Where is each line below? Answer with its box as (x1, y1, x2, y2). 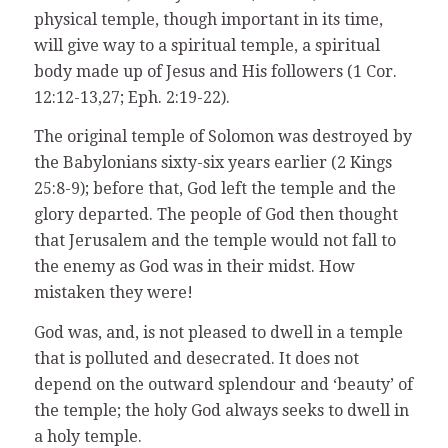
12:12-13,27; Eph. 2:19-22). (33, 87, 230, 107)
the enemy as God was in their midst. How (33, 257, 355, 277)
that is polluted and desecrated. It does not (33, 349, 359, 369)
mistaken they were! (33, 283, 193, 303)
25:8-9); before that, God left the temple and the (33, 179, 396, 199)
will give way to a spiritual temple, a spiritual (33, 35, 380, 55)
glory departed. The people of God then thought (33, 205, 398, 225)
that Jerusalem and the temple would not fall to (33, 231, 396, 251)
